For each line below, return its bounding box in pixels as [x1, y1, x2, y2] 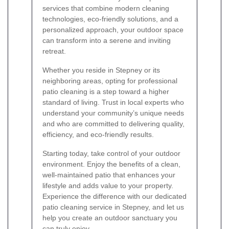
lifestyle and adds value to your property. [42, 181, 173, 190]
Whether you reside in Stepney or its [42, 65, 160, 74]
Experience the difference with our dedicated [42, 192, 187, 200]
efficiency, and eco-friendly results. [42, 130, 154, 139]
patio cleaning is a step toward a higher [42, 87, 169, 96]
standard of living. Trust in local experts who [42, 98, 184, 106]
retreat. [42, 47, 66, 55]
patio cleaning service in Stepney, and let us [42, 202, 184, 211]
